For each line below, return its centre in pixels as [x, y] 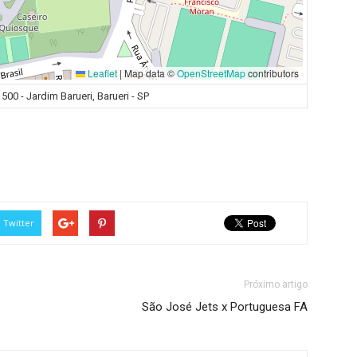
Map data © [149, 73]
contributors [272, 73]
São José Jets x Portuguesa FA [225, 307]
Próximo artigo [276, 284]
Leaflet [101, 73]
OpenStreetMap [211, 73]
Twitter [19, 223]
